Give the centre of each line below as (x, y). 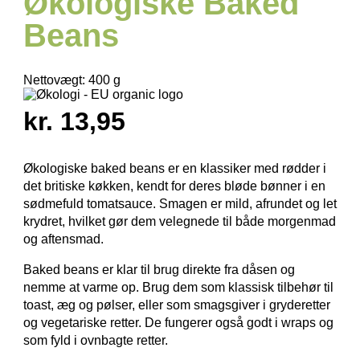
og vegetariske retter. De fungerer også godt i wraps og (178, 322)
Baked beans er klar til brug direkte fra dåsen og (159, 269)
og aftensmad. (63, 239)
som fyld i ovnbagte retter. (95, 340)
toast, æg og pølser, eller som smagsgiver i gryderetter (176, 305)
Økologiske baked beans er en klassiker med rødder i (174, 168)
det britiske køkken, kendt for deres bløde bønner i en (174, 186)
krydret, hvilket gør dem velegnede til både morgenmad (179, 221)
